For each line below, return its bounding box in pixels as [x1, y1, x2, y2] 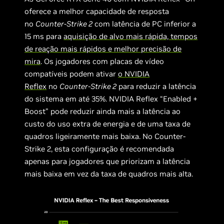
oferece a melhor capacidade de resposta [24, 6, 169, 16]
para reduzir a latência [116, 81, 196, 91]
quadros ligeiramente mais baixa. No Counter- [24, 131, 186, 141]
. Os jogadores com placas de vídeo [40, 56, 164, 66]
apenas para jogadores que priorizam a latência [24, 156, 190, 166]
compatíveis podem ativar [24, 69, 118, 79]
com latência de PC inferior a [92, 19, 196, 29]
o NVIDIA [118, 69, 150, 79]
